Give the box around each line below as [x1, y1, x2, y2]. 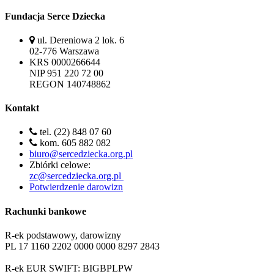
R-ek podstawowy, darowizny [5, 229, 121, 240]
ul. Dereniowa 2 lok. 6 [35, 34, 124, 45]
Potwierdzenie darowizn [29, 182, 123, 193]
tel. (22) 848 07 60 [37, 127, 114, 138]
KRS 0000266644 [29, 56, 103, 67]
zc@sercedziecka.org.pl [29, 171, 124, 182]
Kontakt [5, 103, 39, 114]
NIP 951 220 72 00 [29, 67, 103, 78]
